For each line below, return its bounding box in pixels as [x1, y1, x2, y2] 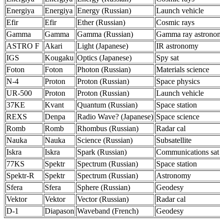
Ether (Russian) [77, 18, 125, 27]
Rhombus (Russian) [77, 124, 138, 133]
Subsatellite [156, 136, 192, 144]
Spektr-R [6, 171, 34, 180]
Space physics [156, 77, 200, 85]
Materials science [156, 65, 209, 74]
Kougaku [45, 54, 74, 62]
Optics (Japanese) [77, 54, 132, 62]
